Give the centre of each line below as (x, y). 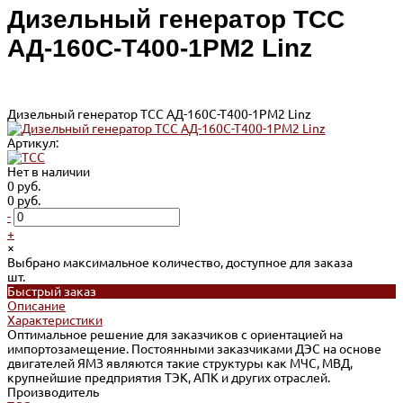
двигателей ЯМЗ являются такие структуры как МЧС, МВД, (180, 363)
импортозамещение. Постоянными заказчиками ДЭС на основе (194, 349)
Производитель (53, 392)
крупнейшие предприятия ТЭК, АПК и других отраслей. (169, 377)
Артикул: (33, 143)
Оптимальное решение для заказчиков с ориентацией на (175, 334)
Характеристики (55, 320)
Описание (36, 305)
